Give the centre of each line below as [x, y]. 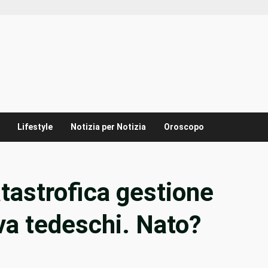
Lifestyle [35, 127]
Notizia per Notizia [108, 127]
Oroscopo [184, 127]
